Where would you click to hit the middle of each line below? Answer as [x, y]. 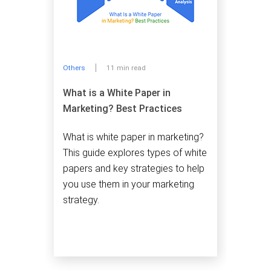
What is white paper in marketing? [133, 137]
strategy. [81, 200]
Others [74, 68]
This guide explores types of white [135, 152]
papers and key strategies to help [134, 168]
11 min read [126, 68]
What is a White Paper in [117, 93]
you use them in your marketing [129, 184]
